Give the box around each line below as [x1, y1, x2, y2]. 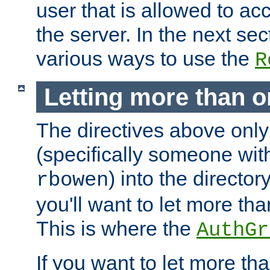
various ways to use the [36, 46, 255, 70]
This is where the [36, 217, 196, 240]
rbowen [36, 169, 108, 192]
